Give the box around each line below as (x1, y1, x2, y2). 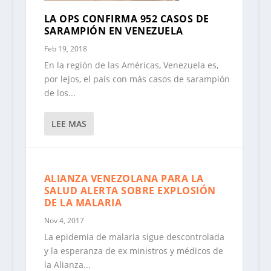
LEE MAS (51, 118, 87, 130)
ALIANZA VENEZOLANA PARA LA (44, 172, 204, 186)
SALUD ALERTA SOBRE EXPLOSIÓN (44, 184, 216, 198)
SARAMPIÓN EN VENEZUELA (44, 24, 183, 38)
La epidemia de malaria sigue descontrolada (44, 231, 224, 243)
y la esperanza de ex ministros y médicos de (44, 245, 223, 257)
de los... (44, 87, 76, 99)
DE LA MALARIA (44, 196, 122, 210)
